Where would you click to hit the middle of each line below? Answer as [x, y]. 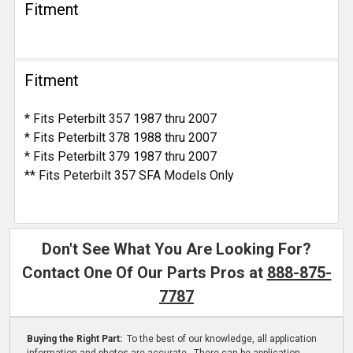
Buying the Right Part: [75, 339]
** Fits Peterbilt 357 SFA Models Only [129, 176]
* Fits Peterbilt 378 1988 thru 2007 [121, 138]
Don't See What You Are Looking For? [176, 249]
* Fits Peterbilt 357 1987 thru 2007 [121, 119]
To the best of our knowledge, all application [220, 339]
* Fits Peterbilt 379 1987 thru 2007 [121, 157]
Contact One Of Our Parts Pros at [144, 273]
